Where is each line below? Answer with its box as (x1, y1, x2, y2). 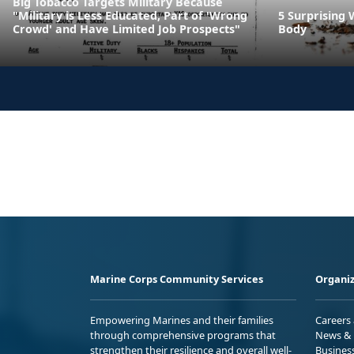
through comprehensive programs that (90, 327, 276, 342)
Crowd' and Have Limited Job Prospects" (13, 21, 240, 36)
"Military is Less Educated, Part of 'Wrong (13, 7, 247, 23)
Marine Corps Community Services (90, 271, 263, 286)
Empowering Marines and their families (90, 312, 273, 327)
